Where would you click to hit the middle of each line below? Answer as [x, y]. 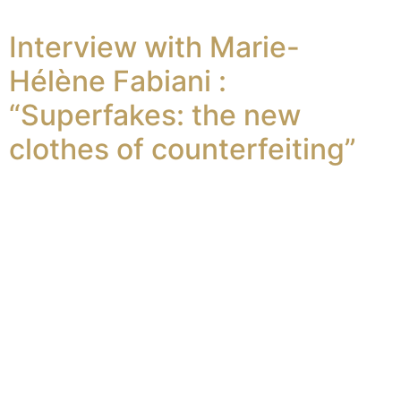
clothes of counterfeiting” [183, 149]
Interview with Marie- [154, 47]
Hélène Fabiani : [118, 81]
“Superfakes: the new [155, 115]
